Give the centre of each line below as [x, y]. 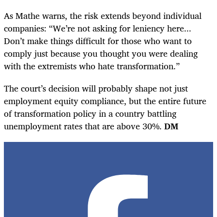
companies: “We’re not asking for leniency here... [98, 28]
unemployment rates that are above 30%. [84, 126]
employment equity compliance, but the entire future [105, 101]
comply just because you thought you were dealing [101, 53]
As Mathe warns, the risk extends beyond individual [103, 15]
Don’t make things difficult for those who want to [98, 40]
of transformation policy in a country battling [90, 113]
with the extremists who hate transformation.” [92, 66]
